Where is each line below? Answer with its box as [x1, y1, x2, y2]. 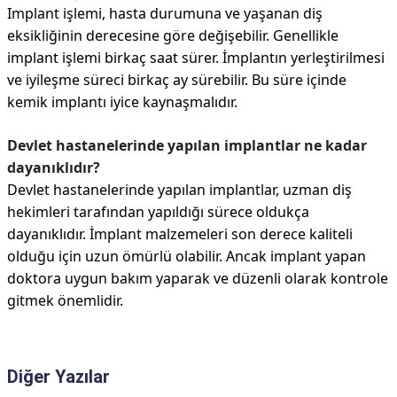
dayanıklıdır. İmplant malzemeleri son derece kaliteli [7, 224, 353, 244]
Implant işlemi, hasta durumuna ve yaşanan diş [7, 4, 323, 23]
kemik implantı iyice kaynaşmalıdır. [7, 92, 237, 112]
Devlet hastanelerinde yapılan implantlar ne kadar [7, 136, 367, 155]
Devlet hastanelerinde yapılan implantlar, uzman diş [7, 180, 352, 199]
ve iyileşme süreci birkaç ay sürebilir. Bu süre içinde [7, 70, 346, 90]
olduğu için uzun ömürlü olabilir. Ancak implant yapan [7, 246, 366, 266]
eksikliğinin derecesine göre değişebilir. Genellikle [7, 26, 339, 45]
